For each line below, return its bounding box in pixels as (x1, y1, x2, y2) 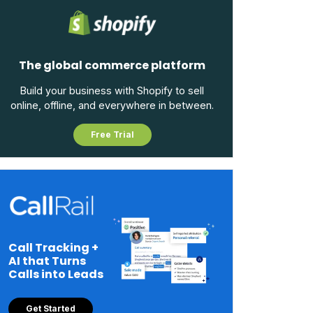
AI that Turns (8, 253, 86, 269)
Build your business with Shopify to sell (20, 85, 204, 96)
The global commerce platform (19, 57, 205, 73)
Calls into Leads (8, 266, 103, 282)
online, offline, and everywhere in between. (10, 99, 214, 111)
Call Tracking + (8, 240, 99, 256)
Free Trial (90, 129, 134, 140)
